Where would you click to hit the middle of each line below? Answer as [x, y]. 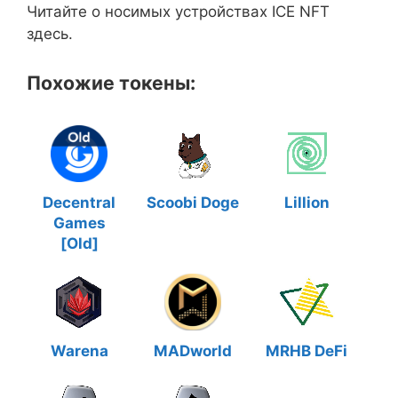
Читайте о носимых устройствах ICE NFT [178, 12]
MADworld [193, 351]
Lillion [306, 203]
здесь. [50, 34]
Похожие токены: [111, 83]
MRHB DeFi [306, 351]
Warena [79, 351]
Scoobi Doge [193, 203]
